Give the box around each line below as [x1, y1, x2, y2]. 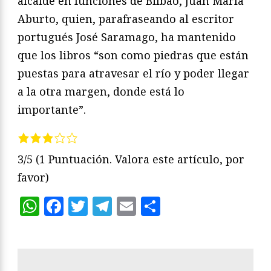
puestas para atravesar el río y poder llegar [18, 66, 249, 81]
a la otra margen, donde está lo [18, 84, 184, 99]
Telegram [112, 192, 200, 219]
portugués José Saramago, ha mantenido [18, 30, 236, 45]
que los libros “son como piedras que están [18, 48, 249, 63]
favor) [18, 170, 49, 185]
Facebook [64, 192, 152, 219]
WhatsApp [39, 192, 138, 219]
